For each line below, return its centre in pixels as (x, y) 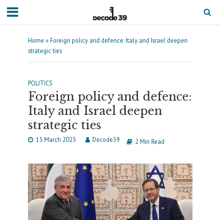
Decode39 (106, 139)
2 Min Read (150, 141)
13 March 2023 (56, 139)
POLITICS (40, 83)
